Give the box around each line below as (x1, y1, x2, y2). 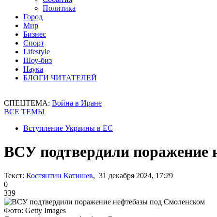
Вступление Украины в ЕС (23, 124, 113, 132)
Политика (43, 4, 76, 12)
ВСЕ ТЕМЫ (4, 108, 45, 116)
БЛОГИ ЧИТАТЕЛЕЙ (23, 74, 97, 82)
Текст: (4, 171, 24, 180)
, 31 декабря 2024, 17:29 (93, 171, 173, 180)
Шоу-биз (23, 56, 52, 64)
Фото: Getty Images (4, 206, 66, 215)
